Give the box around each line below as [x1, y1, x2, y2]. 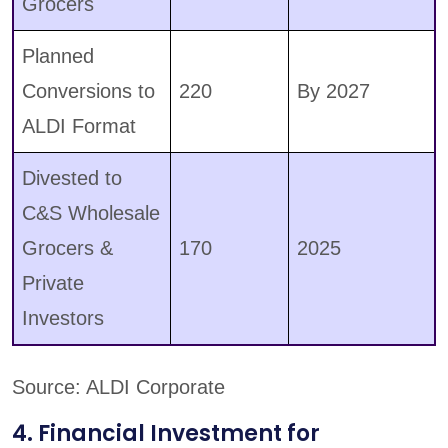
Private [22, 272, 84, 295]
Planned [22, 45, 94, 68]
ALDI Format [22, 115, 136, 138]
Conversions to [22, 80, 155, 103]
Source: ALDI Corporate [12, 376, 225, 399]
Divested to [22, 167, 122, 190]
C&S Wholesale [22, 202, 160, 225]
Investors [22, 307, 104, 330]
